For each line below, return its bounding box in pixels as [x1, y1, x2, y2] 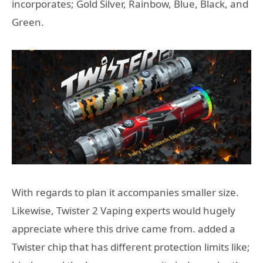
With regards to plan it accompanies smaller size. [12, 185, 239, 199]
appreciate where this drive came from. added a [12, 221, 235, 235]
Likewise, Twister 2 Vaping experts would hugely [12, 203, 235, 217]
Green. [12, 15, 44, 29]
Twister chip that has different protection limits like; [12, 240, 250, 254]
